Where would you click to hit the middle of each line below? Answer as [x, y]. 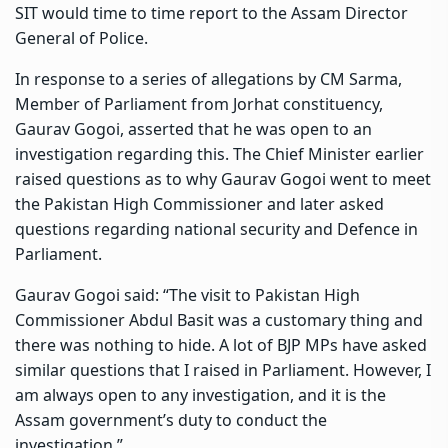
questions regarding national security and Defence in [216, 228]
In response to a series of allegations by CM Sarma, [208, 78]
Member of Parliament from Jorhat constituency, [199, 103]
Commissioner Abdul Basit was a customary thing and [219, 319]
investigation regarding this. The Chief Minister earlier [219, 153]
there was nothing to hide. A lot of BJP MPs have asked [221, 344]
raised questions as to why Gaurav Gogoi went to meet [223, 178]
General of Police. [81, 37]
